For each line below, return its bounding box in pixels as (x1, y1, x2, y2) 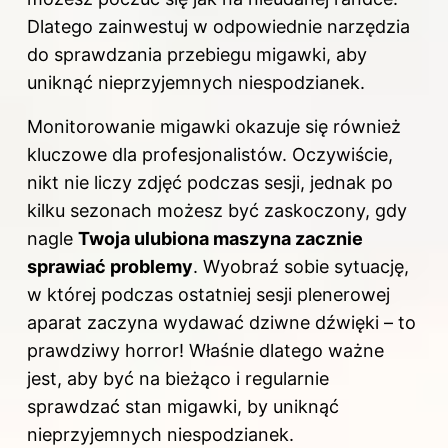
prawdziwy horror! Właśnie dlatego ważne (27, 339, 384, 361)
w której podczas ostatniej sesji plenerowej (27, 283, 390, 305)
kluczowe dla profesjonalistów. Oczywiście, (27, 143, 393, 165)
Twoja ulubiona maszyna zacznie (78, 227, 363, 249)
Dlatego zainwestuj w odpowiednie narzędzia (27, 15, 410, 37)
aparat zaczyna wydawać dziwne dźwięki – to (27, 311, 416, 333)
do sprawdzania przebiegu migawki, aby (27, 43, 367, 65)
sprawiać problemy (27, 255, 193, 277)
